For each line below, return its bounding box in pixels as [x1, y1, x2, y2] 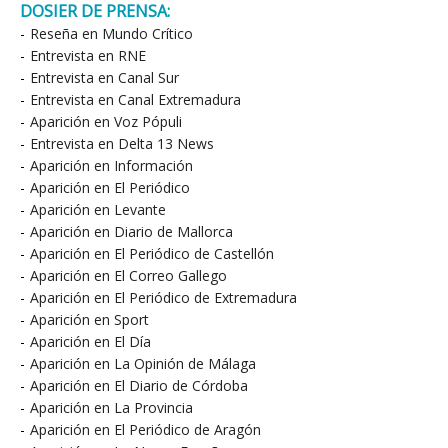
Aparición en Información [30, 156, 193, 175]
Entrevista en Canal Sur [30, 68, 179, 87]
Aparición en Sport [30, 310, 149, 329]
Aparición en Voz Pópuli [30, 112, 182, 131]
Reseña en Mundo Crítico [30, 24, 193, 43]
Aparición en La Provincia [30, 398, 193, 417]
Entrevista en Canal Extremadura [30, 90, 241, 109]
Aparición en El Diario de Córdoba [30, 376, 248, 395]
